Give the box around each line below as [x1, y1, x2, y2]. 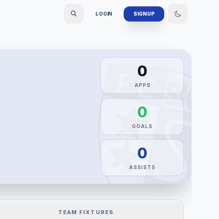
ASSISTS [129, 164, 155, 171]
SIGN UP [133, 10, 154, 17]
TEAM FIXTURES [58, 208, 114, 216]
